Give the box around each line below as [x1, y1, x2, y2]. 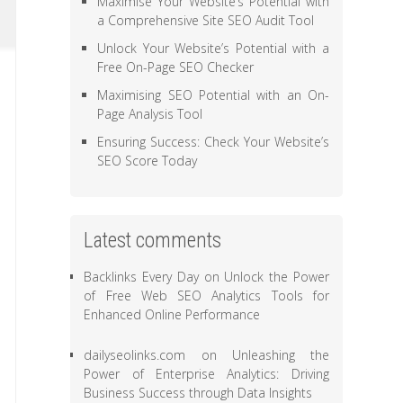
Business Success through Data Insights [84, 384, 313, 401]
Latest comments [84, 228, 222, 253]
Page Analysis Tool [97, 105, 203, 122]
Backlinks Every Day [84, 268, 199, 285]
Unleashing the [231, 346, 329, 363]
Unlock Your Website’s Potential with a [97, 40, 329, 57]
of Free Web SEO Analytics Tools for [84, 287, 329, 304]
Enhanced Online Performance [84, 306, 261, 323]
